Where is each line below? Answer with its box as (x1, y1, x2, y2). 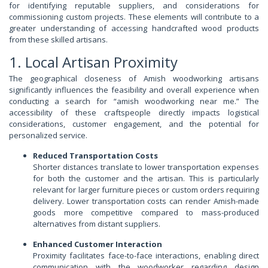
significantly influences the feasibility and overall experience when (9, 84, 259, 96)
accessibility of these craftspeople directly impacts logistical (9, 107, 259, 118)
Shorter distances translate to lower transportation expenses (33, 162, 259, 173)
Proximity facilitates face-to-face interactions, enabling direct (33, 250, 259, 261)
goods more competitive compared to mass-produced (33, 207, 259, 218)
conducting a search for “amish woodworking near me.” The (9, 96, 259, 107)
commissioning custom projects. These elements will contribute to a (9, 11, 259, 23)
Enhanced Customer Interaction (33, 239, 162, 250)
